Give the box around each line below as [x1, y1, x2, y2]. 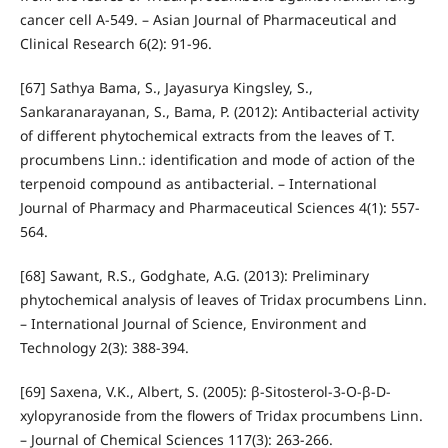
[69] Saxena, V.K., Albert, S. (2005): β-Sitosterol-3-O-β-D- [19, 382, 391, 402]
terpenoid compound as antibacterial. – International [19, 174, 377, 194]
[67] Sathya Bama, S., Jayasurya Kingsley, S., [19, 78, 313, 98]
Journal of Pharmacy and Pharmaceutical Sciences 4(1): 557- [19, 198, 420, 218]
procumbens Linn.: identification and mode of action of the [19, 150, 415, 170]
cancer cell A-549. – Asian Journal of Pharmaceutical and [19, 10, 397, 30]
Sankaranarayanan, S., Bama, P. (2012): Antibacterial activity [19, 102, 419, 122]
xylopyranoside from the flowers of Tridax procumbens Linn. [19, 406, 423, 426]
